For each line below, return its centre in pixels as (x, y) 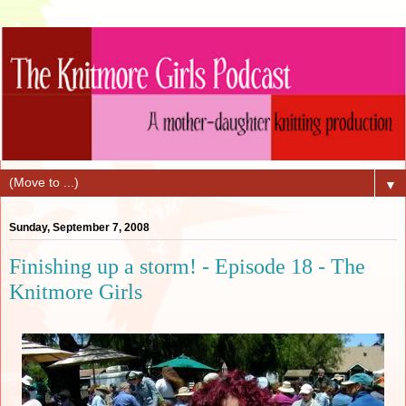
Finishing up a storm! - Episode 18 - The (187, 266)
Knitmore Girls (76, 291)
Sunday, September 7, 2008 (79, 227)
